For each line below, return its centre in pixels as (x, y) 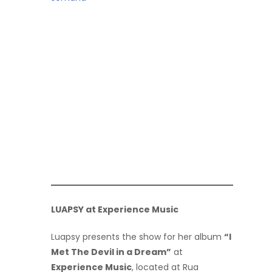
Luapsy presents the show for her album (138, 236)
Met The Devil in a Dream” (111, 252)
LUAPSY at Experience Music (115, 209)
